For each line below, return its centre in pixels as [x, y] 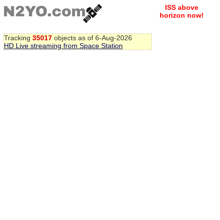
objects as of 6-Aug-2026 [92, 38]
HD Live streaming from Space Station [63, 45]
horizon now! [182, 15]
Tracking [18, 38]
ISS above [182, 7]
